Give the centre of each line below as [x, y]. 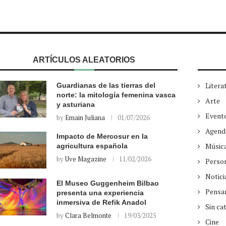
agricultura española [92, 146]
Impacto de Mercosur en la [102, 136]
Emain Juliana [85, 117]
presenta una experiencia [100, 193]
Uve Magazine [86, 159]
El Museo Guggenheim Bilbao [107, 183]
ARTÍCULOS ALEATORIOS [84, 60]
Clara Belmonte [88, 216]
